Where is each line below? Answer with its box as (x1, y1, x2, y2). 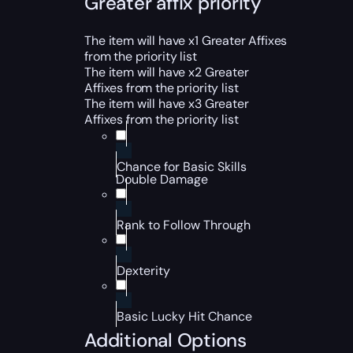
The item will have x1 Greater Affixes (84, 32, 288, 49)
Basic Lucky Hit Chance (117, 308, 253, 325)
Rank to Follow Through (117, 217, 251, 233)
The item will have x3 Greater (84, 95, 249, 112)
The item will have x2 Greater (84, 64, 249, 80)
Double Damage (116, 171, 209, 188)
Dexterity (117, 262, 171, 279)
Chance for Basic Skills (117, 158, 247, 175)
